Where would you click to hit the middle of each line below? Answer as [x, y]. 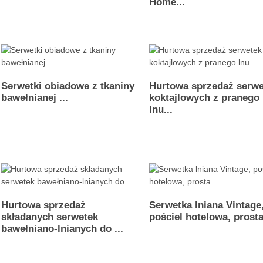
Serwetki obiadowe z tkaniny [68, 86]
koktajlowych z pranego [205, 98]
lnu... [161, 109]
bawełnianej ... [35, 98]
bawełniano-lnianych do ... [62, 229]
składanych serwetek [50, 217]
